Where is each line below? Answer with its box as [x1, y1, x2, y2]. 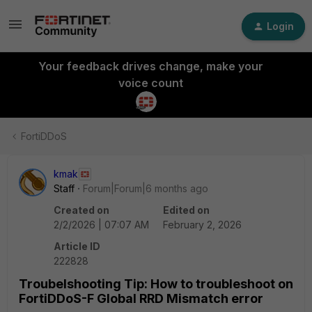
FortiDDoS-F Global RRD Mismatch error [19, 291, 263, 306]
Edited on [163, 204, 210, 216]
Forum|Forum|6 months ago [83, 182, 208, 194]
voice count [118, 76, 183, 90]
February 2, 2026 [163, 219, 242, 231]
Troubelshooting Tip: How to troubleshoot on [19, 276, 293, 291]
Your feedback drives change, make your [38, 59, 263, 73]
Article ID [54, 240, 100, 252]
